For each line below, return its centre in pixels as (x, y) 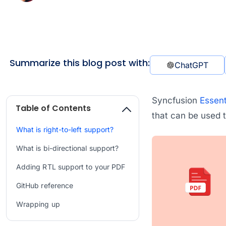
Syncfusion (176, 100)
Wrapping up (38, 204)
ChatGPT (191, 65)
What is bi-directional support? (68, 148)
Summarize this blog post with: (80, 63)
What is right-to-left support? (65, 129)
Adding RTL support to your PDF (71, 166)
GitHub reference (45, 185)
